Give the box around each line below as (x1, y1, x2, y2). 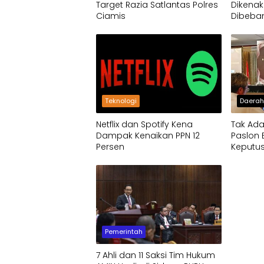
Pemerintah (105, 226, 143, 236)
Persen (96, 140, 124, 153)
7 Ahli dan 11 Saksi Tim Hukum (96, 249, 215, 261)
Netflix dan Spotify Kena (96, 118, 193, 130)
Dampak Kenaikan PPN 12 (96, 129, 200, 141)
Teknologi (105, 95, 137, 105)
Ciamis (96, 9, 126, 22)
